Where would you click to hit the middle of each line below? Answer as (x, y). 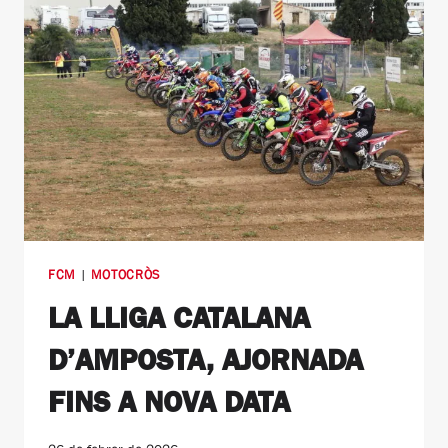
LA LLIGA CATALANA (179, 318)
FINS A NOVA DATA (169, 402)
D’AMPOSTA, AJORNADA (205, 360)
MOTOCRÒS (125, 274)
